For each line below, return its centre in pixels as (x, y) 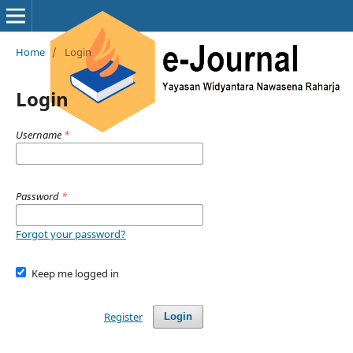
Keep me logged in (76, 273)
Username (39, 134)
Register (123, 316)
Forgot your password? (71, 234)
